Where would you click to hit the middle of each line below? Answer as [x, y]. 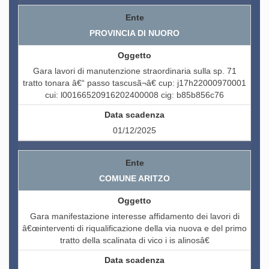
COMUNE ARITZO [134, 179]
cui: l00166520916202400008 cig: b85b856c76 [134, 95]
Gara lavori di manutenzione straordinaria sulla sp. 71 [134, 71]
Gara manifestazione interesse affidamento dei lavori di [134, 216]
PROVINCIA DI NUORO [134, 33]
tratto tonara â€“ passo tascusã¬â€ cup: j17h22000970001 [134, 83]
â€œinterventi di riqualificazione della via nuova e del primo [134, 228]
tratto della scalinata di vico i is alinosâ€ [134, 240]
